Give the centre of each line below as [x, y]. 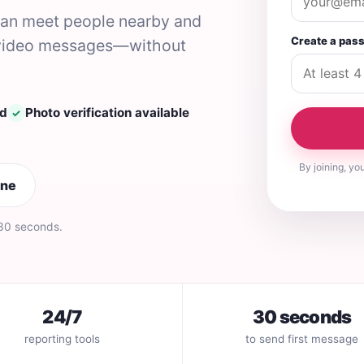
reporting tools [62, 339]
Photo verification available [107, 113]
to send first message [302, 339]
